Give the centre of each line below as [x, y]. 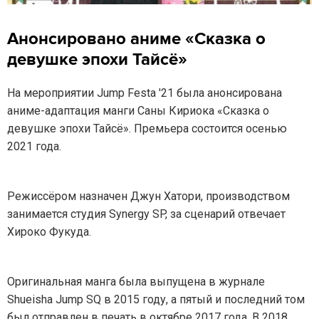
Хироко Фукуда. [49, 232]
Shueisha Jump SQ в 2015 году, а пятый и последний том [156, 300]
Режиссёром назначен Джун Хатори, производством [148, 197]
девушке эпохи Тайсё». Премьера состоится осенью [147, 129]
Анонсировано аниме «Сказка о [136, 39]
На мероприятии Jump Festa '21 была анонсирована [145, 93]
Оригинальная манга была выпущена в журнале [136, 282]
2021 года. [36, 147]
